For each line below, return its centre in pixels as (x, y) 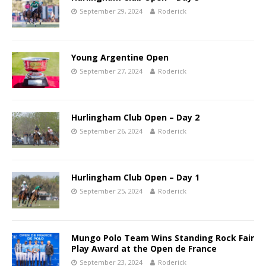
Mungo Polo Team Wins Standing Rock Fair (163, 237)
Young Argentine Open (120, 58)
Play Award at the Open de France (145, 248)
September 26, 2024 (111, 131)
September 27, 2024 (111, 71)
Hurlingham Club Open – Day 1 (135, 178)
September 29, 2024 (111, 11)
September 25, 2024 (111, 191)
